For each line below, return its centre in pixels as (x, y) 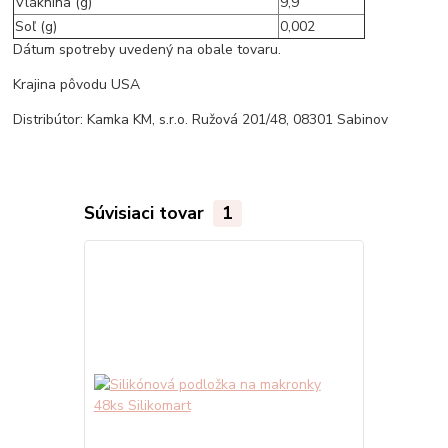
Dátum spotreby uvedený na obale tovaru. (147, 50)
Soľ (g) (36, 27)
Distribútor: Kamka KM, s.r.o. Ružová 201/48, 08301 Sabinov (201, 120)
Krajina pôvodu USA (77, 85)
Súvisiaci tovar (146, 213)
